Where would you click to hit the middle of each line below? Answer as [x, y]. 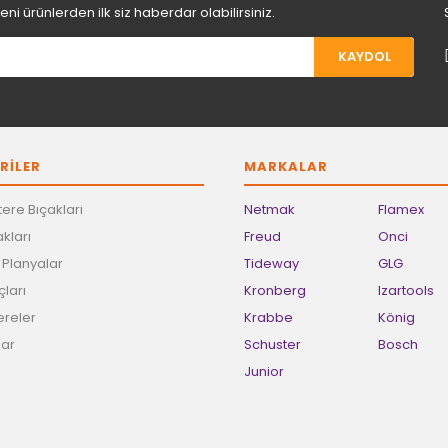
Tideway [271, 263]
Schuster [272, 344]
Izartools [405, 290]
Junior [264, 371]
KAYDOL [364, 57]
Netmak [269, 209]
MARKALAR [286, 166]
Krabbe [268, 317]
